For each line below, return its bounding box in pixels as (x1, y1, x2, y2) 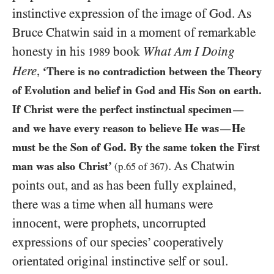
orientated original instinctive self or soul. (12, 254, 228, 268)
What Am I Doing (143, 44, 235, 59)
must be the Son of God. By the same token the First (12, 141, 260, 154)
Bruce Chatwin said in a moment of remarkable (12, 25, 256, 40)
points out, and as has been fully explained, (12, 178, 236, 193)
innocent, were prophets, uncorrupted (12, 216, 206, 231)
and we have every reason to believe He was (12, 122, 219, 135)
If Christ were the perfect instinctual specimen (12, 103, 232, 116)
